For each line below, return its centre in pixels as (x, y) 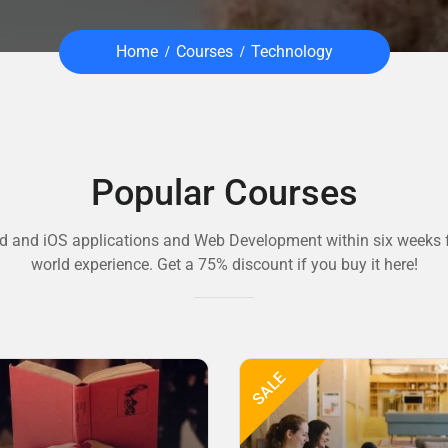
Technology (291, 51)
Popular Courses (224, 193)
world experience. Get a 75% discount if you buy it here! (224, 264)
